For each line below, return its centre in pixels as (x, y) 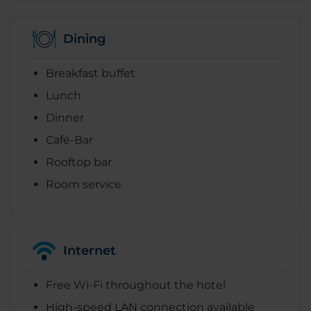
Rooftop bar (79, 162)
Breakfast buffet (91, 73)
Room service (84, 184)
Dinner (65, 117)
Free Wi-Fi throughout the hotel (136, 285)
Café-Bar (69, 140)
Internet (90, 251)
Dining (84, 39)
